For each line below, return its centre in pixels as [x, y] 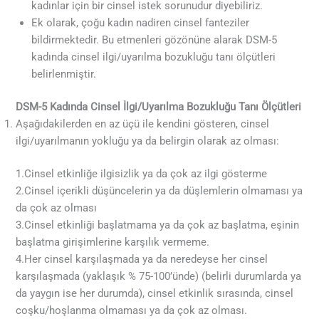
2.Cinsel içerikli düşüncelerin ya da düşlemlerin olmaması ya [159, 190]
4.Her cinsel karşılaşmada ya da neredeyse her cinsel [142, 259]
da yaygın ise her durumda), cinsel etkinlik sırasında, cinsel [155, 293]
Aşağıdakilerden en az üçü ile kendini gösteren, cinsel [143, 124]
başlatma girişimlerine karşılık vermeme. [113, 242]
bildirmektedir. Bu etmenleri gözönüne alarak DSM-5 [155, 40]
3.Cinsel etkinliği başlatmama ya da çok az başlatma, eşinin [158, 225]
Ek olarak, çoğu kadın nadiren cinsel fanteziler [141, 22]
